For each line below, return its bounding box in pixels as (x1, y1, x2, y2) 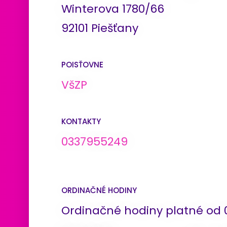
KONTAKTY (61, 116, 101, 127)
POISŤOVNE (61, 59, 103, 70)
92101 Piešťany (61, 20, 138, 36)
